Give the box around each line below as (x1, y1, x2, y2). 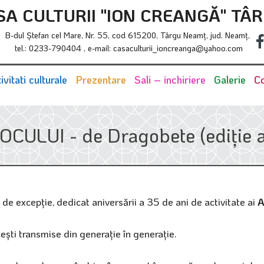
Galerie (214, 72, 246, 87)
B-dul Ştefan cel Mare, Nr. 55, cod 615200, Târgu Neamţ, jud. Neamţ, (5, 29, 252, 41)
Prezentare (75, 72, 126, 87)
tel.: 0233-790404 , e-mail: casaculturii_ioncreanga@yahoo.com (15, 42, 243, 54)
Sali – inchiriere (134, 72, 206, 87)
